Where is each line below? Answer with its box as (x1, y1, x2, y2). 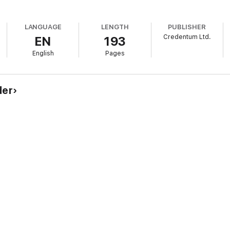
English (32, 50, 54, 57)
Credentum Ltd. (163, 33, 211, 41)
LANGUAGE (24, 23, 62, 31)
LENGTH (101, 23, 129, 31)
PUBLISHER (168, 23, 206, 31)
